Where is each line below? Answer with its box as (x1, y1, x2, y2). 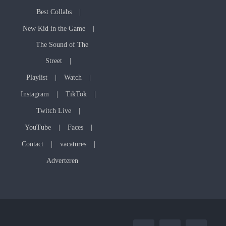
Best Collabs (36, 8, 72, 16)
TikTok (66, 90, 87, 98)
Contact (21, 140, 43, 148)
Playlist (26, 74, 47, 82)
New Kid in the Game (22, 25, 85, 33)
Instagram (21, 90, 49, 98)
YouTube (24, 124, 51, 132)
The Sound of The (36, 41, 89, 49)
